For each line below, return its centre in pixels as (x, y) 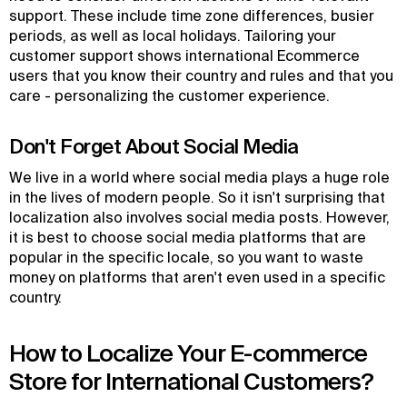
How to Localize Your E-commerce (188, 353)
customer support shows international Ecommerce (184, 55)
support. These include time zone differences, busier (192, 15)
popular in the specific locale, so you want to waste (186, 257)
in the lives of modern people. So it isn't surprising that (197, 197)
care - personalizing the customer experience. (169, 95)
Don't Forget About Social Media (154, 146)
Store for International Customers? (191, 381)
